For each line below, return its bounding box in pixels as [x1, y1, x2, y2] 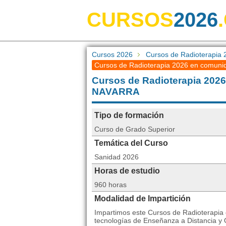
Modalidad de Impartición [94, 194, 191, 203]
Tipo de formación [94, 111, 164, 120]
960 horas [94, 181, 127, 189]
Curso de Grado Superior [94, 125, 175, 133]
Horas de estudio [94, 166, 160, 175]
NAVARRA [92, 86, 140, 97]
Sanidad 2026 [94, 153, 139, 161]
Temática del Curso [94, 139, 168, 147]
